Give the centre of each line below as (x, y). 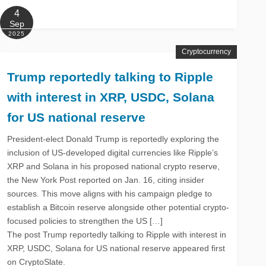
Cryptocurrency (206, 51)
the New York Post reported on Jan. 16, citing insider (106, 180)
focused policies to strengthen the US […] (85, 221)
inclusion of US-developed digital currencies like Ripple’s (113, 152)
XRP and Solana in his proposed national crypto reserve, (114, 166)
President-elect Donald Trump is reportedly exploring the (113, 139)
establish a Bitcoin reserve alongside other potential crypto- (118, 207)
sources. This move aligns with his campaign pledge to (110, 193)
